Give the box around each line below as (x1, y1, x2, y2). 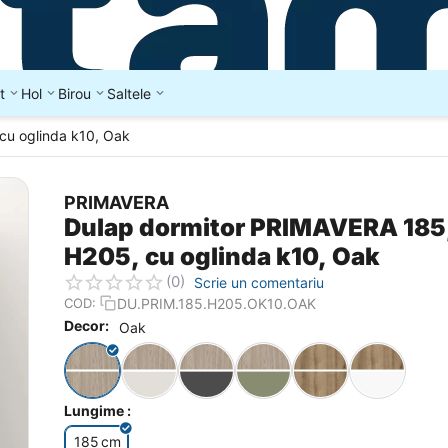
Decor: (64, 317, 109, 335)
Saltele (107, 84, 151, 102)
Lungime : (64, 402, 131, 419)
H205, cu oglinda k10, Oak (64, 242, 380, 271)
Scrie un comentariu (194, 273, 324, 291)
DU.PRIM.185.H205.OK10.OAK (117, 294, 316, 312)
